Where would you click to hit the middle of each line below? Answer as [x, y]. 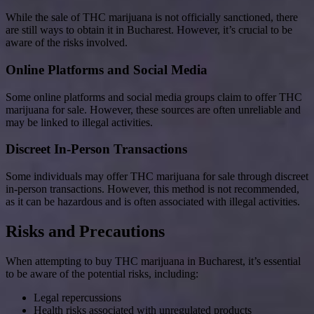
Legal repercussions [77, 298]
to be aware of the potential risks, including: [102, 274]
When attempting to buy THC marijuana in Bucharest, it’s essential [153, 261]
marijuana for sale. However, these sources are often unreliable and [153, 109]
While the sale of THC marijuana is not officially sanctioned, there [152, 18]
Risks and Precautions [85, 232]
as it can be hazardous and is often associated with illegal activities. [153, 202]
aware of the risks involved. [67, 43]
